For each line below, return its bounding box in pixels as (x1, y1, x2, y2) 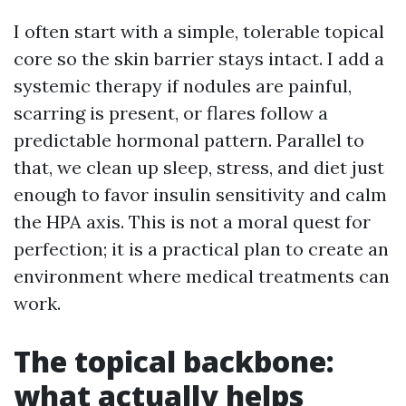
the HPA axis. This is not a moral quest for (14, 210, 371, 234)
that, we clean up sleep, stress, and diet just (14, 156, 384, 179)
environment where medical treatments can (14, 265, 390, 288)
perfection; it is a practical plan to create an (14, 237, 389, 261)
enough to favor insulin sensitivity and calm (14, 183, 387, 207)
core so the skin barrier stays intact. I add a (14, 47, 384, 71)
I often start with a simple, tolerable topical (14, 20, 384, 43)
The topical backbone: (14, 342, 334, 382)
